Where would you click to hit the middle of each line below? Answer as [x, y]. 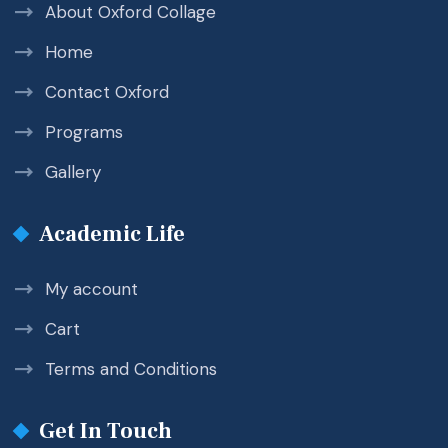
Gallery [73, 171]
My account [91, 288]
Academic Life [112, 233]
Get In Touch [105, 430]
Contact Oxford [107, 91]
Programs [84, 131]
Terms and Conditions [131, 368]
